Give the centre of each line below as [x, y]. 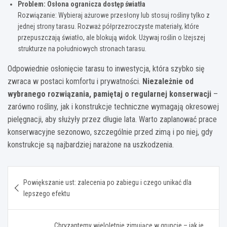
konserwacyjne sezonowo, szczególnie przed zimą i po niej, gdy [110, 132]
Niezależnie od [168, 81]
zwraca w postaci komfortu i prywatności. [75, 81]
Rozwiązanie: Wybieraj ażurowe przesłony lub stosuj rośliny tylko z [114, 15]
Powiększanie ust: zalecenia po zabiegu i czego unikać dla [107, 182]
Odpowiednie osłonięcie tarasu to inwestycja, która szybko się [106, 68]
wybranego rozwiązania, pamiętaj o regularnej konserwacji [109, 94]
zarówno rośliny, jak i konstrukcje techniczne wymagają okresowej [113, 106]
